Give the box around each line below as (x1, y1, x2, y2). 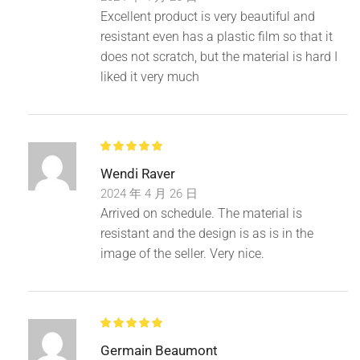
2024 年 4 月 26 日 (100, 186, 198, 201)
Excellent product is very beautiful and (100, 8, 315, 24)
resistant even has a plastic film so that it (100, 28, 333, 44)
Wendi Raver (100, 165, 175, 182)
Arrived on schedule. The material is (100, 205, 302, 221)
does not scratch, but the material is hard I (100, 48, 337, 64)
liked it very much (100, 68, 199, 84)
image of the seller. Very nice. (100, 245, 264, 261)
